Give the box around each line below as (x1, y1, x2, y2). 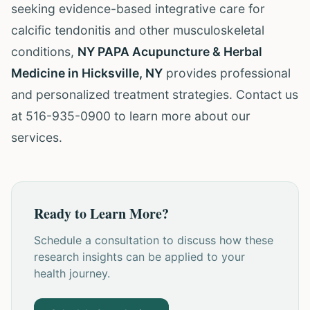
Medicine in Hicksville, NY (11, 66, 163, 80)
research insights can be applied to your (34, 250, 245, 264)
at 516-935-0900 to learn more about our (11, 109, 250, 123)
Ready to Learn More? (34, 203, 169, 224)
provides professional (163, 66, 291, 80)
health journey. (34, 266, 110, 280)
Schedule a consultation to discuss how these (34, 233, 273, 247)
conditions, (11, 44, 77, 59)
